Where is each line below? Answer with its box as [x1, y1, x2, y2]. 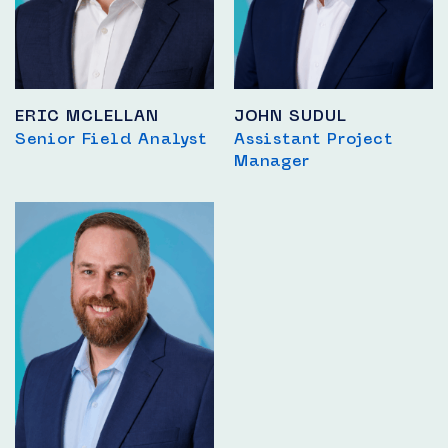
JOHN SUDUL [234, 106, 347, 126]
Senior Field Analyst [15, 129, 207, 149]
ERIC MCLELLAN [15, 106, 159, 126]
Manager [234, 151, 310, 171]
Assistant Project [234, 129, 393, 149]
